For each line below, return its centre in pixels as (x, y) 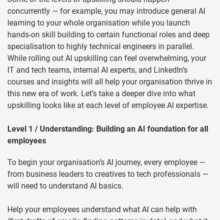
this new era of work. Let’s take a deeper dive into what (101, 94)
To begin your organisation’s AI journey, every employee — (106, 163)
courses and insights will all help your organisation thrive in (110, 82)
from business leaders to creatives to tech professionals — (108, 174)
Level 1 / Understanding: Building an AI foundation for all (108, 129)
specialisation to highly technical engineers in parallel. (101, 47)
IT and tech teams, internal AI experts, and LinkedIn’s (97, 70)
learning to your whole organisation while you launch (99, 23)
